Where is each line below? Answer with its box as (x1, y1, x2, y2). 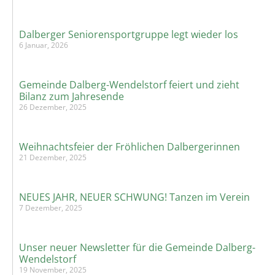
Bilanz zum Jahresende (19, 90, 124, 104)
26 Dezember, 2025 (19, 102, 87, 113)
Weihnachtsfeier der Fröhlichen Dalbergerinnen (19, 140, 240, 154)
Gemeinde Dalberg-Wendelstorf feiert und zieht (19, 78, 239, 92)
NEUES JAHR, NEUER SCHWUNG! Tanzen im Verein (19, 190, 250, 204)
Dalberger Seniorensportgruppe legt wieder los (19, 28, 238, 42)
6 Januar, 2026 (19, 40, 68, 51)
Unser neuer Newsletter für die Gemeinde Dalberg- (19, 241, 255, 255)
